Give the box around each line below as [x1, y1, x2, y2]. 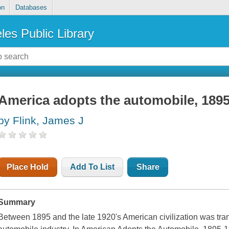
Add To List [70, 163, 115, 172]
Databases [15, 4, 47, 12]
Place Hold [7, 163, 49, 172]
